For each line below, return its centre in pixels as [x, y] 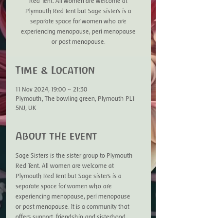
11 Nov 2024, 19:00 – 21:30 [52, 89]
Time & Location [55, 70]
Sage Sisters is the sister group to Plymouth [75, 155]
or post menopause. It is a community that [73, 207]
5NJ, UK [26, 108]
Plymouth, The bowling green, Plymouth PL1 [75, 99]
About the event [56, 136]
